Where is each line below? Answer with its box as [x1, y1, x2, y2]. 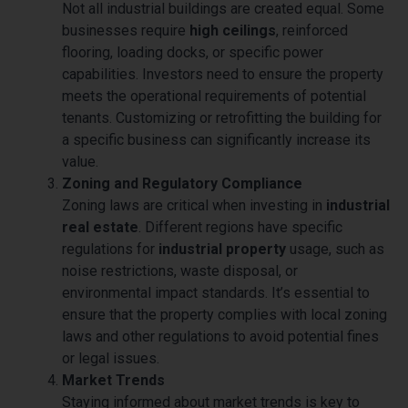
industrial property [158, 240, 286, 258]
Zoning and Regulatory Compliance [62, 174, 302, 192]
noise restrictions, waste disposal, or [62, 261, 298, 280]
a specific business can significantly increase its [62, 130, 371, 148]
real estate [62, 218, 138, 236]
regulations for [62, 240, 158, 258]
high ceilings [189, 21, 276, 39]
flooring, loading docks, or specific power [62, 43, 323, 61]
